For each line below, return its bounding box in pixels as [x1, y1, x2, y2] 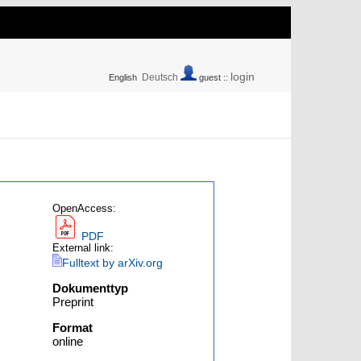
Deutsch [142, 72, 178, 83]
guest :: [197, 73, 230, 82]
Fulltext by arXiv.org [62, 256, 164, 269]
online [52, 334, 84, 348]
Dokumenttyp [52, 281, 129, 295]
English [109, 73, 137, 82]
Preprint [52, 295, 94, 309]
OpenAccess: [52, 203, 117, 214]
